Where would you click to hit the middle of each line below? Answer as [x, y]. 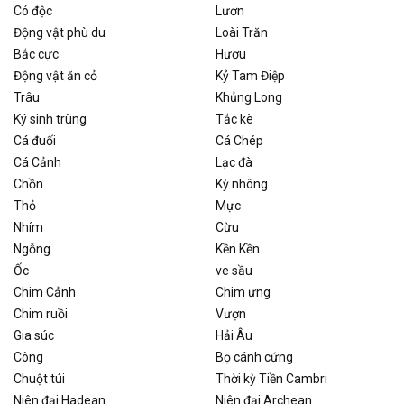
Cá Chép [239, 140]
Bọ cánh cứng [254, 357]
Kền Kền [238, 248]
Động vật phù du [60, 32]
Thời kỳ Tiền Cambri [271, 378]
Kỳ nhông [242, 184]
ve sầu [234, 270]
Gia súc [34, 335]
